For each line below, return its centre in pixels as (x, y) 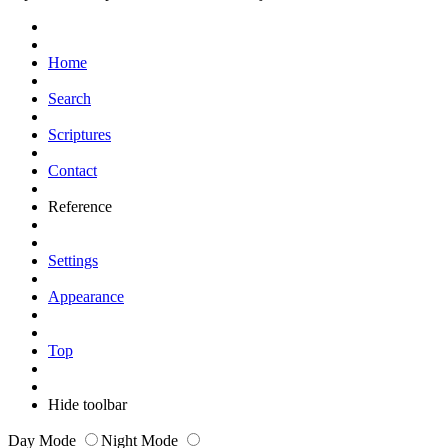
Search (69, 98)
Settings (73, 260)
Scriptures (79, 134)
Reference (80, 206)
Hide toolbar (87, 404)
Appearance (86, 296)
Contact (72, 170)
